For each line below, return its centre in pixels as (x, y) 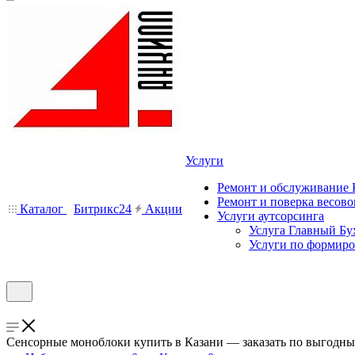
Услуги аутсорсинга (271, 216)
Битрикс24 (103, 209)
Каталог (42, 209)
